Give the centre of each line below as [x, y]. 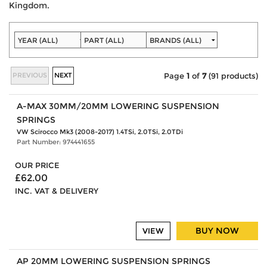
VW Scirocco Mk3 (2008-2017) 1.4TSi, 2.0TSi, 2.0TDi [100, 132]
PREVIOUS [30, 75]
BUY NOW [217, 231]
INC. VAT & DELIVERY [57, 191]
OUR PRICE [37, 166]
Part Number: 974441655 [55, 142]
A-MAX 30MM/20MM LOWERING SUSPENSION [118, 106]
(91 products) [232, 76]
